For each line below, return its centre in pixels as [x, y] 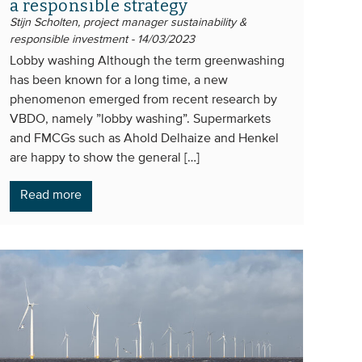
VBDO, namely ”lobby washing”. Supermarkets [140, 119]
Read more [51, 195]
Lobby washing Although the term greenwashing [147, 61]
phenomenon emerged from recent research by [143, 100]
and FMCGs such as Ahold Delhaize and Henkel [144, 139]
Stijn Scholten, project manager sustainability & [128, 22]
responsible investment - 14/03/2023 [102, 39]
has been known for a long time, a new [119, 80]
